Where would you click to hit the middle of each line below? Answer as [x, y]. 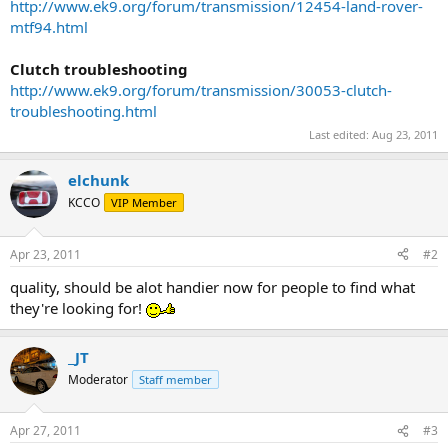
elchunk [98, 180]
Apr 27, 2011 [45, 430]
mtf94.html [49, 26]
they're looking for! [78, 307]
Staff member [175, 379]
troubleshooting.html [83, 110]
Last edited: [340, 134]
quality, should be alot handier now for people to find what [212, 286]
